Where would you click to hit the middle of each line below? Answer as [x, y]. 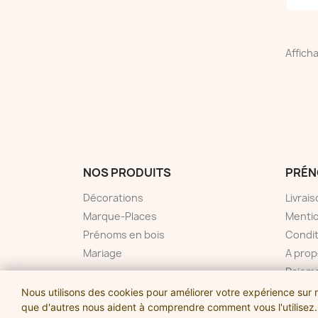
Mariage [103, 253]
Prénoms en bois [124, 234]
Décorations [113, 197]
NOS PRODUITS [127, 172]
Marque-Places [120, 216]
